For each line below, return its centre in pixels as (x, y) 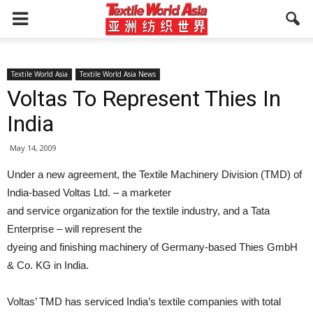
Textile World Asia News (118, 74)
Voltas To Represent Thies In (144, 99)
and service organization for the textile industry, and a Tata (138, 211)
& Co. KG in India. (48, 265)
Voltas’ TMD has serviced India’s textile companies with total (144, 301)
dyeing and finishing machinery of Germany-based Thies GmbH (152, 247)
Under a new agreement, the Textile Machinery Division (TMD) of (154, 174)
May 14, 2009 (33, 148)
